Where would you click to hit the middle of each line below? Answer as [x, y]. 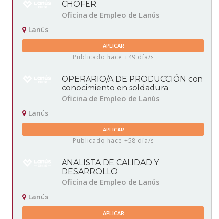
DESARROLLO [90, 172]
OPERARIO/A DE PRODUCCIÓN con [132, 79]
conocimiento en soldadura [115, 88]
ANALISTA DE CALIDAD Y [110, 163]
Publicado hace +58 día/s [113, 141]
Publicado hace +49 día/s [113, 57]
